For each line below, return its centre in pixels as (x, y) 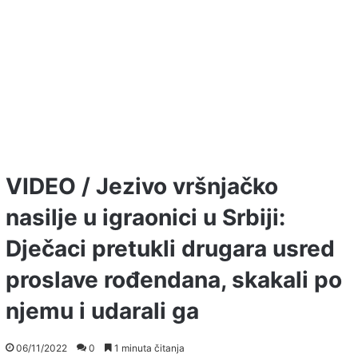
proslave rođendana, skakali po (174, 280)
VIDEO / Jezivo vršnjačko (142, 187)
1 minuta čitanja (148, 348)
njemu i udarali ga (102, 311)
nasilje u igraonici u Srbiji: (145, 218)
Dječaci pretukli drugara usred (170, 249)
